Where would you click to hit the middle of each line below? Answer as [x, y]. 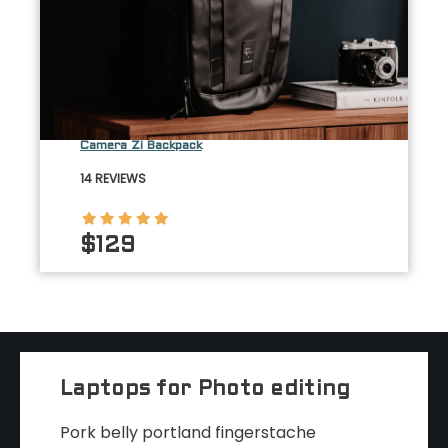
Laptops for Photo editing [205, 390]
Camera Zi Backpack [141, 145]
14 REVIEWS [113, 178]
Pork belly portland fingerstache [188, 433]
